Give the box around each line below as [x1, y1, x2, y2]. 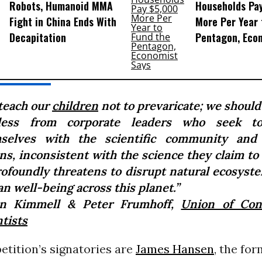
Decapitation [9, 30, 66, 46]
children [51, 98, 98, 113]
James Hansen [135, 242, 214, 256]
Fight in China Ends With [9, 14, 116, 30]
